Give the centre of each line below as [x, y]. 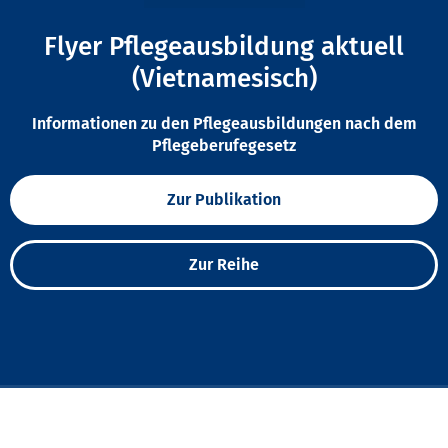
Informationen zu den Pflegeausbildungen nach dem [224, 124]
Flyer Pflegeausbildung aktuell [224, 47]
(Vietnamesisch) [224, 79]
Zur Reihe [224, 265]
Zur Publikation [224, 200]
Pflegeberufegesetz [224, 146]
